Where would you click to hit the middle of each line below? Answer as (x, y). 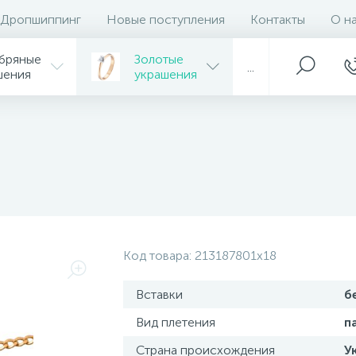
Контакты (278, 19)
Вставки (159, 294)
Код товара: (159, 255)
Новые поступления (166, 19)
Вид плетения (175, 322)
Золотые (159, 59)
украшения (166, 74)
